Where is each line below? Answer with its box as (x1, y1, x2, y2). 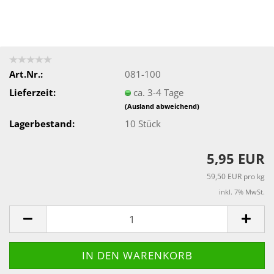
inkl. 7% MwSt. (219, 187, 265, 196)
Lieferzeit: (9, 86, 56, 98)
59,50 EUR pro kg (207, 171, 265, 182)
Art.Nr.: (9, 67, 43, 80)
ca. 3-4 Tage (133, 86, 184, 98)
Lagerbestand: (9, 117, 75, 130)
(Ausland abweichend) (125, 101, 200, 111)
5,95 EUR (207, 149, 265, 168)
